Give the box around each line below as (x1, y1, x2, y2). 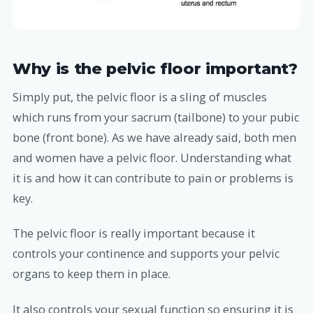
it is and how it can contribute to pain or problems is (13, 170, 293, 187)
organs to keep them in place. (13, 266, 170, 282)
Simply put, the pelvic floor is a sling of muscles (13, 89, 267, 105)
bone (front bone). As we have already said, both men (13, 130, 296, 146)
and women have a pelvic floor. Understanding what (13, 150, 291, 166)
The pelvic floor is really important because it (13, 226, 255, 242)
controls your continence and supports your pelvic (13, 246, 279, 262)
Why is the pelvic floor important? (13, 58, 298, 78)
